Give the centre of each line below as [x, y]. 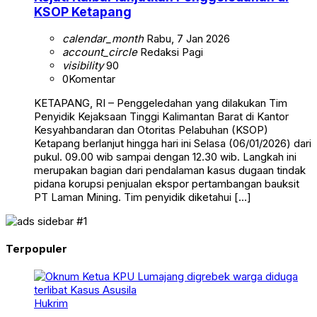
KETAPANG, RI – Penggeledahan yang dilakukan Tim [161, 103]
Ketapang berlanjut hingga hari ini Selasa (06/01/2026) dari [173, 143]
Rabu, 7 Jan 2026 [187, 38]
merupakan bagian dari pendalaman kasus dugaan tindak [170, 170]
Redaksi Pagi [170, 52]
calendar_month [103, 38]
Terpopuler [36, 248]
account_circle [100, 52]
